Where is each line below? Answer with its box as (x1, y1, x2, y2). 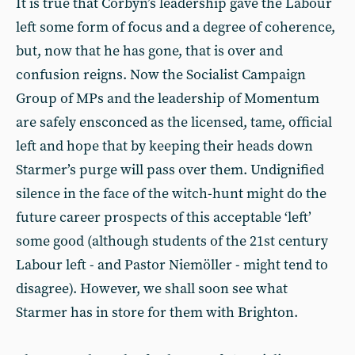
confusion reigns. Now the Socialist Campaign (16, 66, 306, 84)
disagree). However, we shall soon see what (16, 280, 288, 298)
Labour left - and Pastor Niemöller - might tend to (16, 256, 328, 274)
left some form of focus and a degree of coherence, (16, 18, 335, 36)
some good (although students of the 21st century (16, 232, 328, 250)
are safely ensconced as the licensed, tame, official (16, 113, 332, 132)
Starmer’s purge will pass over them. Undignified (16, 161, 324, 179)
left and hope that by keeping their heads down (16, 137, 313, 155)
